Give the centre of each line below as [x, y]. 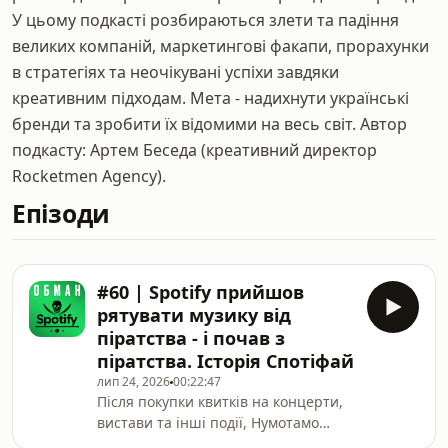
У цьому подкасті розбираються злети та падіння [205, 20]
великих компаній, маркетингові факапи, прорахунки [220, 46]
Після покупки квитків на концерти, [220, 401]
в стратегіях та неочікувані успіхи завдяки [175, 72]
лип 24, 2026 [133, 381]
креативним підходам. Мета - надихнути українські [210, 98]
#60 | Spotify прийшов [200, 292]
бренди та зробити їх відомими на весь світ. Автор [209, 124]
